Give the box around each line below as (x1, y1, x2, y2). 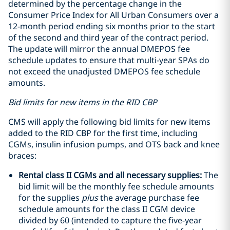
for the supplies (18, 192, 82, 203)
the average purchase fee (100, 192, 199, 203)
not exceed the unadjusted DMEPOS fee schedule (8, 66, 200, 77)
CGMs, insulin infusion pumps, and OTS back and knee (8, 139, 220, 150)
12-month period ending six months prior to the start (8, 21, 215, 32)
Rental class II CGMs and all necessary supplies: (18, 169, 202, 181)
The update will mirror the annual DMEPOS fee (8, 43, 190, 54)
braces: (8, 150, 36, 161)
